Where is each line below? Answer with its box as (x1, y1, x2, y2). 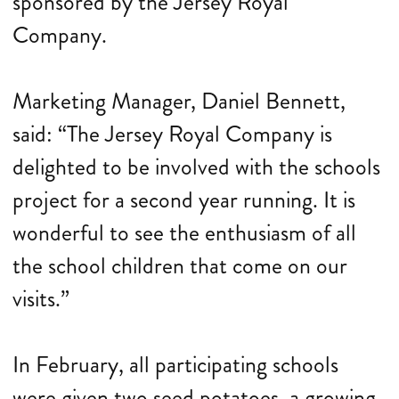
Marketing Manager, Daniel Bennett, (12, 85, 346, 118)
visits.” (12, 282, 69, 315)
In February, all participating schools (12, 348, 338, 381)
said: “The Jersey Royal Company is (12, 118, 332, 151)
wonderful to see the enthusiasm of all (12, 216, 356, 249)
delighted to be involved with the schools (12, 151, 380, 183)
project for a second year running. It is (12, 183, 355, 216)
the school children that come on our (12, 249, 347, 282)
